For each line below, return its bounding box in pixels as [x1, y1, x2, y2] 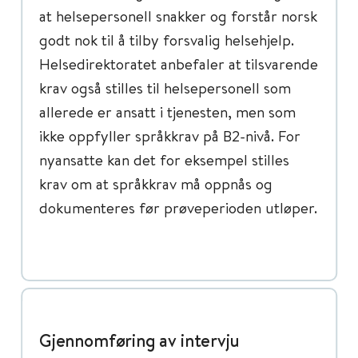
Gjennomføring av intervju [39, 328, 240, 352]
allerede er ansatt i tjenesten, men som [39, 101, 296, 121]
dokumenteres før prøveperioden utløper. [39, 197, 317, 217]
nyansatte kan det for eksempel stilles [39, 149, 289, 169]
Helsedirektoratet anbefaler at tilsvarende [39, 54, 318, 74]
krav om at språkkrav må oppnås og [39, 173, 272, 193]
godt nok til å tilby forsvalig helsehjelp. [39, 30, 294, 50]
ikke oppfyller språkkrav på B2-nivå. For [39, 125, 300, 145]
